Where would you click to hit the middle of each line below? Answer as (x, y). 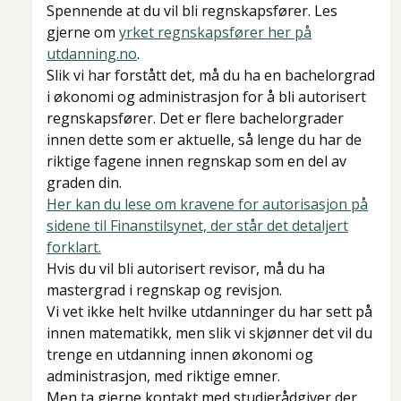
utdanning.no (92, 54)
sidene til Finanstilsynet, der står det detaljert (197, 226)
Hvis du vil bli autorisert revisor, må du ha (186, 269)
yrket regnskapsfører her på (215, 33)
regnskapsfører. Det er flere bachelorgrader (195, 119)
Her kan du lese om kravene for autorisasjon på (207, 205)
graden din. (84, 183)
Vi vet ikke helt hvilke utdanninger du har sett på (209, 312)
